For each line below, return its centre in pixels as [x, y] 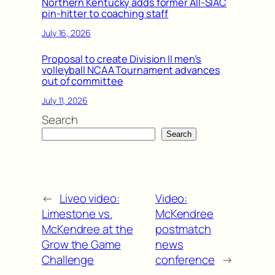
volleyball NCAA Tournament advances [131, 70]
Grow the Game [81, 244]
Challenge [68, 259]
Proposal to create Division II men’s [122, 59]
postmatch [183, 229]
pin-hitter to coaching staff [105, 13]
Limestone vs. [77, 213]
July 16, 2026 [66, 33]
